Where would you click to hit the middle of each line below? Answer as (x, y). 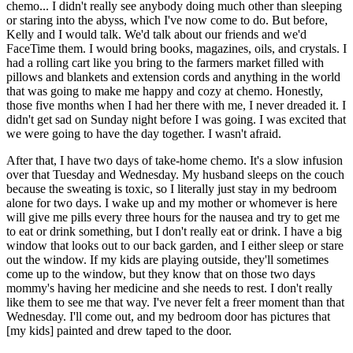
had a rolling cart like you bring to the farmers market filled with (165, 63)
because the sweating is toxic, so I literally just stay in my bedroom (171, 189)
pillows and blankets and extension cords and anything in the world (173, 77)
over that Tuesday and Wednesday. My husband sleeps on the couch (175, 175)
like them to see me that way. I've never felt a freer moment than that (175, 303)
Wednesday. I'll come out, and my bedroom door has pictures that (168, 317)
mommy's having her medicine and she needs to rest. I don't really (169, 288)
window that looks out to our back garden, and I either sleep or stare (175, 246)
